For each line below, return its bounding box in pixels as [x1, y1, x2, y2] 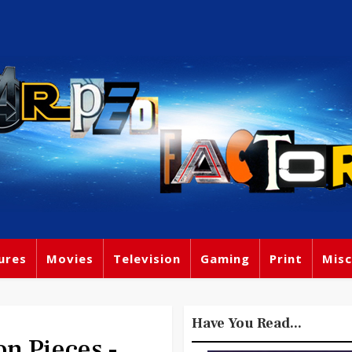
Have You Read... [192, 314, 302, 332]
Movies [46, 251, 93, 266]
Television [113, 251, 181, 266]
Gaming [200, 251, 250, 266]
